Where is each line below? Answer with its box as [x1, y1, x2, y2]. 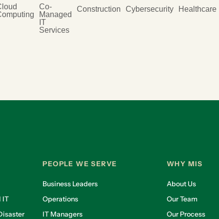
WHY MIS [166, 159, 203, 168]
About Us [166, 179, 196, 188]
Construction [77, 4, 121, 13]
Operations [43, 195, 79, 203]
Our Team [166, 195, 197, 203]
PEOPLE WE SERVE [43, 159, 117, 168]
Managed [39, 10, 72, 19]
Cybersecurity [126, 4, 174, 13]
